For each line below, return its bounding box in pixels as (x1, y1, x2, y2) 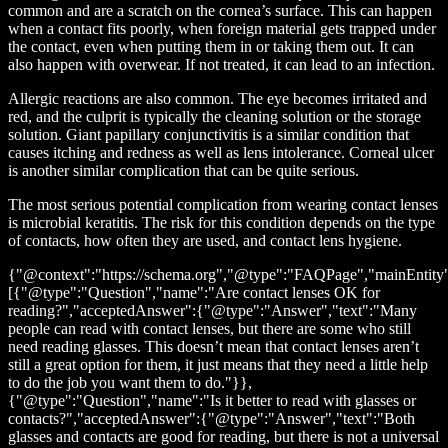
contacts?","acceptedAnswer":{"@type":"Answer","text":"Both (8, 410, 415, 428)
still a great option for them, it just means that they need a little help (8, 356, 428, 374)
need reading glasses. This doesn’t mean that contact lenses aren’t (8, 338, 419, 356)
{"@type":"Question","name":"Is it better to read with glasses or (8, 392, 416, 410)
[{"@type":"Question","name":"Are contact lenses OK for (8, 284, 380, 302)
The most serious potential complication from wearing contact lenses (8, 196, 438, 214)
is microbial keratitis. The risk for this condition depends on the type (8, 214, 435, 232)
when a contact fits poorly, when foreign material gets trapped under (8, 20, 436, 38)
